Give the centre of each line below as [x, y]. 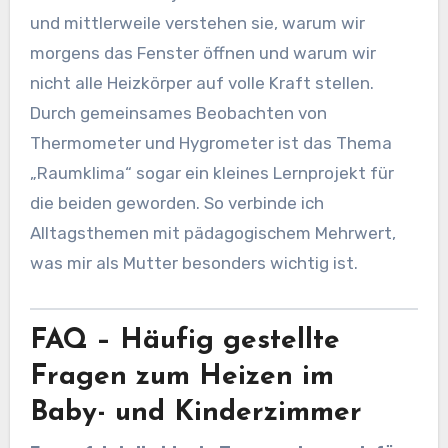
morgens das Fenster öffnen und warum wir [202, 53]
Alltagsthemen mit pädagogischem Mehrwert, [212, 233]
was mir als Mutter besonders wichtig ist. [193, 263]
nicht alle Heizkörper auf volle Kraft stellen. [201, 83]
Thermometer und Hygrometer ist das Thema [210, 143]
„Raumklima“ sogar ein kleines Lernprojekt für [211, 173]
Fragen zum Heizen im [181, 377]
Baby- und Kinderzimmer [195, 413]
